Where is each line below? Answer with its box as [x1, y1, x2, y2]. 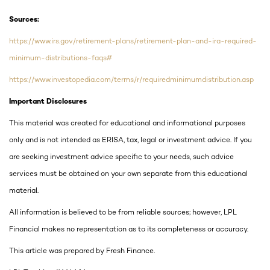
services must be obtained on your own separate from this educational [9, 171, 248, 179]
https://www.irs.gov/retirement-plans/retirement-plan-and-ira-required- [9, 38, 257, 46]
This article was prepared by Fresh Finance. [9, 248, 155, 256]
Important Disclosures [9, 98, 87, 107]
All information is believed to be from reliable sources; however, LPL [9, 209, 237, 218]
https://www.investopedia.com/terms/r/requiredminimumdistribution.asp [9, 77, 254, 85]
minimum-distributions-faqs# [9, 55, 112, 63]
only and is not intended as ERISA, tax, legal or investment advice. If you [9, 137, 252, 145]
